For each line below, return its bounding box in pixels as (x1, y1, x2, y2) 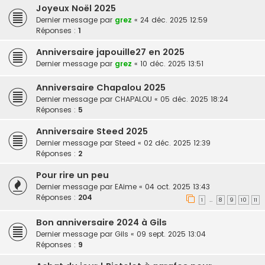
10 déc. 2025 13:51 (140, 58, 203, 69)
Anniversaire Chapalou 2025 (36, 81, 166, 93)
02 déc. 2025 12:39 (144, 137, 211, 148)
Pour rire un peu (36, 169, 109, 181)
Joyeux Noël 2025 (36, 2, 116, 14)
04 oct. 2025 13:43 (145, 181, 210, 192)
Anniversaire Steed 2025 (36, 125, 148, 137)
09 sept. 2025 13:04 (137, 229, 206, 240)
